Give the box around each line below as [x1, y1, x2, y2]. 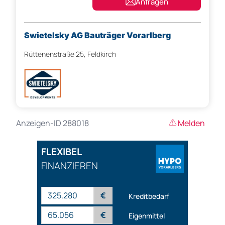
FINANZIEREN [41, 159, 98, 173]
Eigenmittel [129, 210, 165, 220]
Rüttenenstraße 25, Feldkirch [24, 49, 116, 59]
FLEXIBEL [41, 145, 82, 159]
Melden [178, 118, 205, 129]
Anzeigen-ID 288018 [16, 118, 89, 129]
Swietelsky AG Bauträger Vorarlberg [24, 30, 171, 41]
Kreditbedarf [129, 191, 169, 201]
